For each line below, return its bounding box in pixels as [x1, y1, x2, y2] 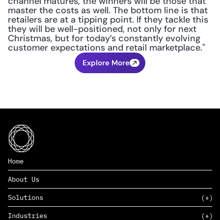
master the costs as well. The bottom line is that [8, 4, 208, 16]
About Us [8, 175, 39, 184]
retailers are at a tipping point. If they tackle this [8, 14, 208, 26]
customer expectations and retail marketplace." [8, 42, 205, 54]
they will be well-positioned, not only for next [8, 23, 196, 35]
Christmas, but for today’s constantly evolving [8, 32, 200, 44]
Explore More [82, 58, 130, 68]
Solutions [8, 193, 43, 202]
